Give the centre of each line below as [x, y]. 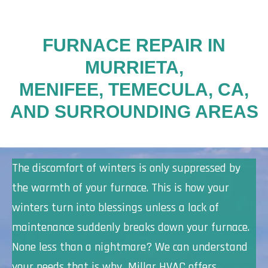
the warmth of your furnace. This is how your [121, 188]
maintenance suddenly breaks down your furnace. [131, 227]
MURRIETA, [134, 67]
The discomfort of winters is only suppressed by [126, 168]
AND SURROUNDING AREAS [134, 112]
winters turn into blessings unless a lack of [115, 208]
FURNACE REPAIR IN [134, 45]
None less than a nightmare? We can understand [130, 247]
